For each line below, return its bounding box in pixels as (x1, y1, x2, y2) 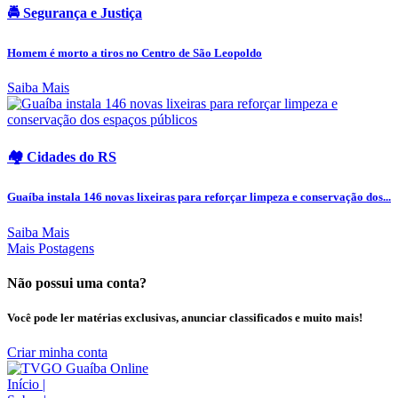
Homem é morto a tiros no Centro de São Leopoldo (7, 45, 262, 60)
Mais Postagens (7, 240, 94, 256)
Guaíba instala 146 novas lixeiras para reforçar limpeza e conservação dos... (7, 190, 391, 204)
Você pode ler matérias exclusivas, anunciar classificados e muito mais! (7, 310, 362, 324)
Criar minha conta (7, 345, 107, 361)
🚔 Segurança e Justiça (7, 4, 142, 20)
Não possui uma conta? (7, 275, 147, 291)
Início (7, 377, 43, 393)
